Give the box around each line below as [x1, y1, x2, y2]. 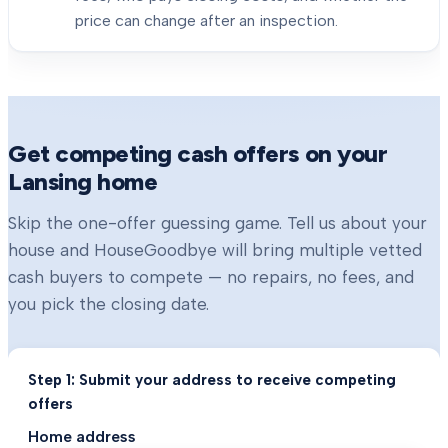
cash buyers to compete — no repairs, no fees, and [8, 267, 414, 287]
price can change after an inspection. [75, 11, 338, 30]
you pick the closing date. [8, 294, 209, 314]
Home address [28, 427, 136, 446]
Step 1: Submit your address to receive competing [28, 371, 396, 389]
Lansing [8, 167, 92, 196]
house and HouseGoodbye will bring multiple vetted [8, 240, 422, 260]
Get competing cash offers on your [8, 139, 388, 168]
